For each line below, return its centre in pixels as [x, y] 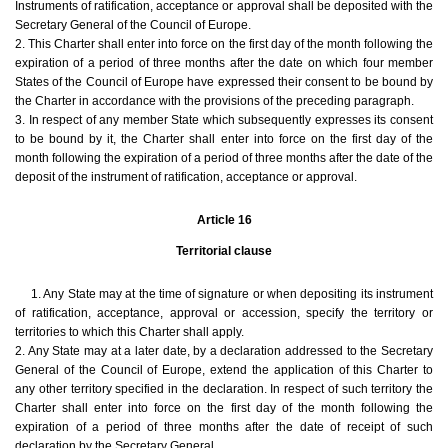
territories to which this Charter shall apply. [129, 332]
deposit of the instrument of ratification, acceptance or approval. [186, 177]
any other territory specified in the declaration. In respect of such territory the [224, 389]
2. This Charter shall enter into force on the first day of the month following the [224, 44]
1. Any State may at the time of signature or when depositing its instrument [232, 294]
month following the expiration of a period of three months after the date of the [224, 158]
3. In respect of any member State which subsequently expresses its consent [224, 120]
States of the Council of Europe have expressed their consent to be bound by [224, 82]
